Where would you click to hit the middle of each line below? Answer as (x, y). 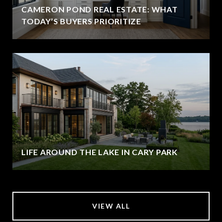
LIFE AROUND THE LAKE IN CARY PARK (100, 152)
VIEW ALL (111, 206)
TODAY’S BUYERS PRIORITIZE (81, 21)
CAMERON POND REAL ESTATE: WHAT (100, 9)
